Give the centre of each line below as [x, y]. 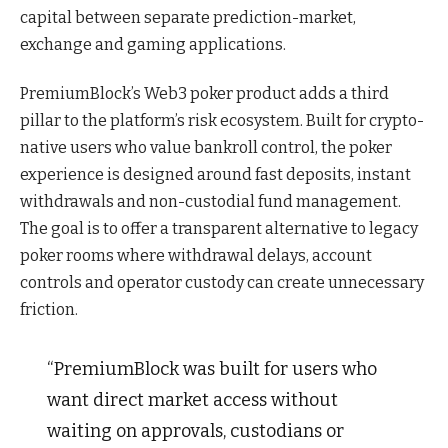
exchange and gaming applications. [153, 44]
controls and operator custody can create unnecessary [222, 283]
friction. [49, 310]
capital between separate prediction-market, [188, 17]
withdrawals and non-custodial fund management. [210, 202]
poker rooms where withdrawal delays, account [196, 256]
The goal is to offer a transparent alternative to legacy [219, 229]
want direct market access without [192, 400]
